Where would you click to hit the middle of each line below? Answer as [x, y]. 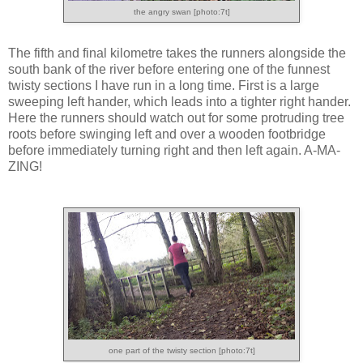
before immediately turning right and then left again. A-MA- [174, 150]
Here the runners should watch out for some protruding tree [176, 117]
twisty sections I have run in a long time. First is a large [164, 85]
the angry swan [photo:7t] [181, 11]
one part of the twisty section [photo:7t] [181, 350]
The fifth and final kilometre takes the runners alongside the [177, 53]
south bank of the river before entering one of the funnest [169, 69]
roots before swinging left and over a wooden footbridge [167, 134]
